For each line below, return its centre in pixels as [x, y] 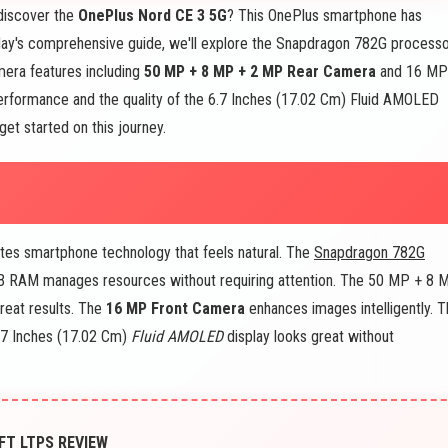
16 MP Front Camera [175, 308]
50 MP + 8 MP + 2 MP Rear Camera [260, 71]
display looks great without [308, 336]
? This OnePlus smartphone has [324, 15]
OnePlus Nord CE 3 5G [152, 15]
